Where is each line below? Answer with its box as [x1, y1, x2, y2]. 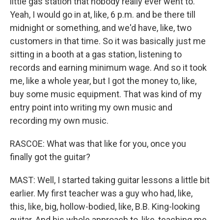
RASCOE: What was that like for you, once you [10, 138, 186, 149]
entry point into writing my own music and [10, 102, 172, 112]
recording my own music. [10, 115, 109, 126]
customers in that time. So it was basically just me [10, 36, 206, 46]
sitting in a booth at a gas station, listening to [10, 49, 182, 59]
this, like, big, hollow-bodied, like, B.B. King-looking [10, 201, 200, 212]
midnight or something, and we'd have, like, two [10, 23, 192, 33]
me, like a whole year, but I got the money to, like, [10, 76, 196, 86]
